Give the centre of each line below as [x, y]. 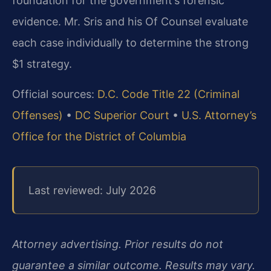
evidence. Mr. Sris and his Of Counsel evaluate [130, 22]
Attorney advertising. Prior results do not [118, 244]
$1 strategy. [42, 64]
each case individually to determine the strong [130, 43]
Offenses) [38, 115]
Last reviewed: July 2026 [92, 191]
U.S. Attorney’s [219, 115]
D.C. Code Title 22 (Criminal [168, 94]
